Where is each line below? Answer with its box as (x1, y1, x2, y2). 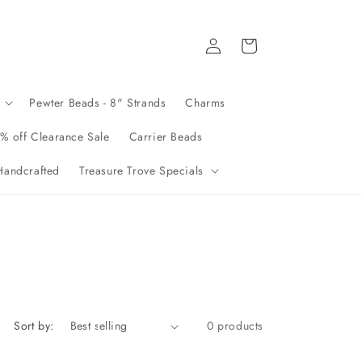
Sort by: (14, 318, 54, 334)
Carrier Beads (128, 128, 203, 145)
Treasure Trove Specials (78, 162, 204, 179)
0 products (207, 318, 263, 334)
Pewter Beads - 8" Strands (29, 95, 166, 111)
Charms (185, 95, 226, 111)
